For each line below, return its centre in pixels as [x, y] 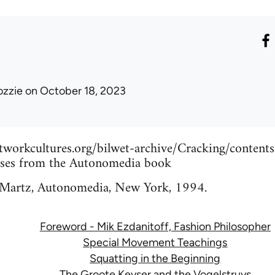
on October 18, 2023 [74, 91]
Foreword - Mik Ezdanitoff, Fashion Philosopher [155, 227]
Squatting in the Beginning [155, 259]
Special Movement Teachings [155, 243]
